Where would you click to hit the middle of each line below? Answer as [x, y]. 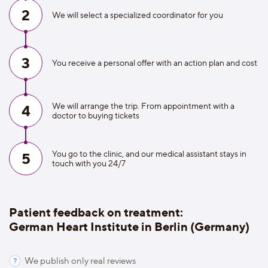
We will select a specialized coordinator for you [138, 15]
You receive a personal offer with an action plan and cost [155, 63]
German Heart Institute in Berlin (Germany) [129, 226]
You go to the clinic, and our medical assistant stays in [149, 153]
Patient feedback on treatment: [96, 212]
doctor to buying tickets [96, 115]
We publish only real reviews [80, 261]
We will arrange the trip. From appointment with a [143, 106]
